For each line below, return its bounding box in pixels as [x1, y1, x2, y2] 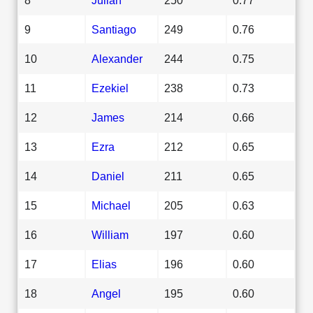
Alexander [92, 52, 143, 65]
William [92, 228, 129, 241]
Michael [92, 198, 131, 212]
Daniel [92, 169, 124, 182]
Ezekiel [92, 81, 129, 94]
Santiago [92, 22, 136, 36]
